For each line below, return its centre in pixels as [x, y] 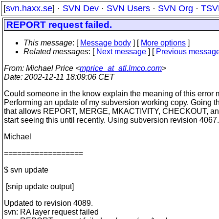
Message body [106, 43]
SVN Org [175, 8]
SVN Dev [81, 8]
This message [48, 43]
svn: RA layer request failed [51, 212]
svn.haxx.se [29, 8]
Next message [121, 52]
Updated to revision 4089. [48, 203]
